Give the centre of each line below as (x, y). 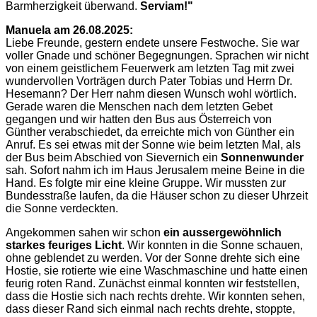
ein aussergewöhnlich (223, 233)
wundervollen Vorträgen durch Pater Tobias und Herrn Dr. (149, 81)
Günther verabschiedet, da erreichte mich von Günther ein (150, 132)
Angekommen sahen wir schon (85, 233)
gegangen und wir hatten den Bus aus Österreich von (139, 120)
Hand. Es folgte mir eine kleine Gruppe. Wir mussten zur (146, 183)
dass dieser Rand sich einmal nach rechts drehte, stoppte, (150, 309)
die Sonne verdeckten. (62, 209)
